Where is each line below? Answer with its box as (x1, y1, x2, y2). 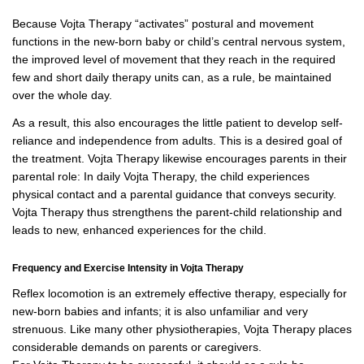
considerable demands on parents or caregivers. (12, 340, 262, 353)
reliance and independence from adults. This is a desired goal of (12, 133, 342, 147)
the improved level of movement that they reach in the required (12, 52, 336, 66)
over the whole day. (12, 88, 112, 102)
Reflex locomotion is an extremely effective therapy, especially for (12, 286, 347, 300)
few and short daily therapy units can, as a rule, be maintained (12, 70, 331, 84)
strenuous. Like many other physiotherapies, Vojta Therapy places (12, 322, 352, 336)
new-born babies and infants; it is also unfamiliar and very (12, 304, 308, 318)
